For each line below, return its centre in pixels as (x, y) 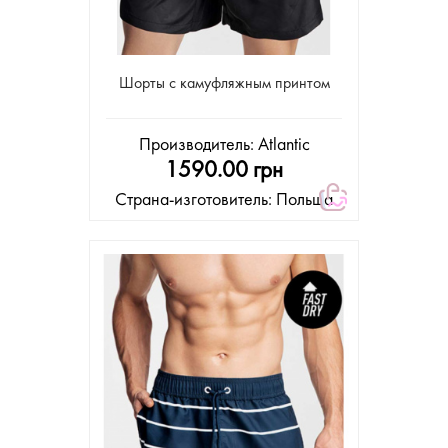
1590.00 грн (224, 170)
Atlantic (283, 145)
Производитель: (198, 145)
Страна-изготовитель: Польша (224, 200)
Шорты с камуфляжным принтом (224, 83)
